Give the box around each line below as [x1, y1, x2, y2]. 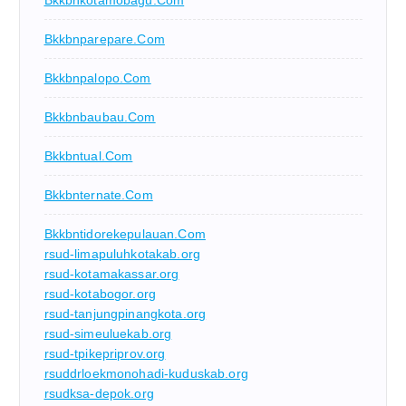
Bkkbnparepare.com [43, 32, 165, 47]
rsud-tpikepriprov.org [43, 346, 166, 362]
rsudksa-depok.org [43, 386, 154, 401]
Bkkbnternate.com [43, 188, 153, 203]
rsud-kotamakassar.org [43, 266, 179, 282]
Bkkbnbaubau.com [43, 110, 156, 125]
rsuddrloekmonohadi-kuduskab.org [43, 366, 248, 382]
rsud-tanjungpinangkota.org [43, 306, 207, 322]
